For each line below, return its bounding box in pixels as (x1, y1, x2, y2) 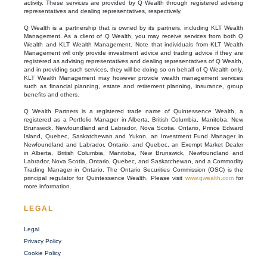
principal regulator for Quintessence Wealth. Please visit (24, 175, 185, 181)
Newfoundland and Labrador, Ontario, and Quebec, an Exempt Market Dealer (24, 141, 243, 148)
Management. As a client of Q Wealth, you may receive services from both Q (24, 33, 243, 39)
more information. (24, 183, 72, 190)
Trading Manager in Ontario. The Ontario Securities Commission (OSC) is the (24, 166, 243, 173)
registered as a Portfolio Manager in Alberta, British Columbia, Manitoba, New (24, 116, 243, 123)
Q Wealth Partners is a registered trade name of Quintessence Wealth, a (24, 108, 243, 114)
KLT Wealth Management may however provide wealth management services (24, 74, 243, 81)
